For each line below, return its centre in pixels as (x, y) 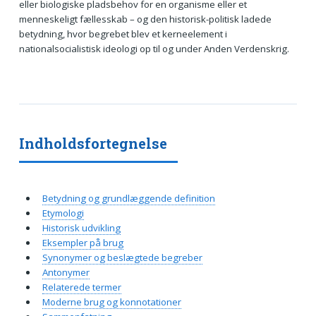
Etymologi (63, 213)
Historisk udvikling (81, 227)
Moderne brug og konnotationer (111, 302)
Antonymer (66, 272)
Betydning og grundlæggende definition (128, 198)
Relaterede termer (81, 287)
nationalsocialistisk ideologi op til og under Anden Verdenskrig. (154, 48)
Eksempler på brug (83, 242)
